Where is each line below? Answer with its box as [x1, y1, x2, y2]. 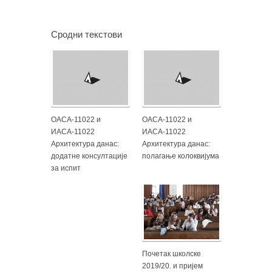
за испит [51, 164, 81, 172]
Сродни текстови [51, 29, 122, 39]
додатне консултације [51, 152, 127, 160]
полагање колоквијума [142, 152, 219, 160]
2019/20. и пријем [142, 262, 203, 270]
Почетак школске [142, 250, 201, 258]
